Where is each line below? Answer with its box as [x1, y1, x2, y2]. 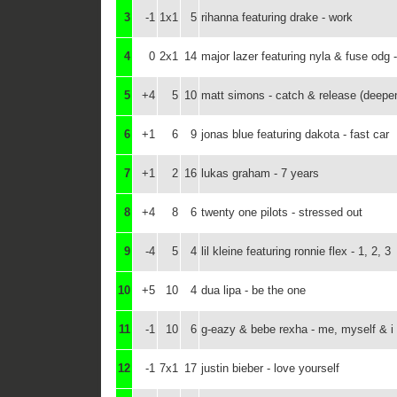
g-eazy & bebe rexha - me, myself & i [201, 323, 393, 336]
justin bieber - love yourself [201, 362, 339, 375]
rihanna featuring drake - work [201, 11, 353, 24]
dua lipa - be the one [201, 284, 306, 297]
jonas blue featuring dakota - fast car [201, 128, 389, 141]
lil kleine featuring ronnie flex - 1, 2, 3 [201, 245, 391, 258]
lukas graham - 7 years [201, 167, 319, 180]
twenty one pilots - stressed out [201, 206, 362, 219]
